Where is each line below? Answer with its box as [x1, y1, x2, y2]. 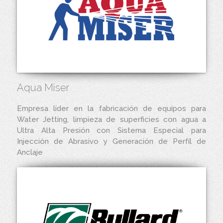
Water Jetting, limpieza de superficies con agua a [17, 115, 206, 124]
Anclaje [17, 148, 43, 157]
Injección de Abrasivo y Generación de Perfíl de [17, 137, 206, 146]
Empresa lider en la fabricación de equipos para [17, 104, 206, 113]
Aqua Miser [17, 82, 69, 94]
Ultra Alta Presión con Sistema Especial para [17, 126, 206, 135]
